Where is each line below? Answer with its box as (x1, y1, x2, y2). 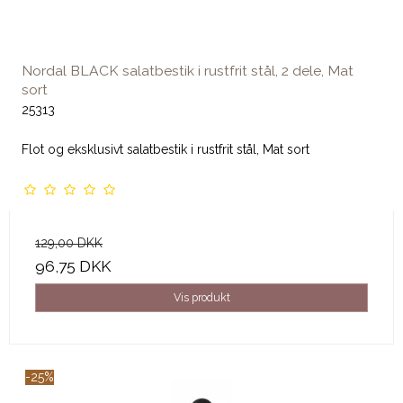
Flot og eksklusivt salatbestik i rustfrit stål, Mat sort (22, 141, 309, 157)
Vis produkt (173, 290, 230, 304)
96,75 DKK (35, 256, 111, 275)
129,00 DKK (35, 235, 103, 250)
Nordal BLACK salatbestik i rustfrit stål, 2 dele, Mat (22, 61, 354, 79)
